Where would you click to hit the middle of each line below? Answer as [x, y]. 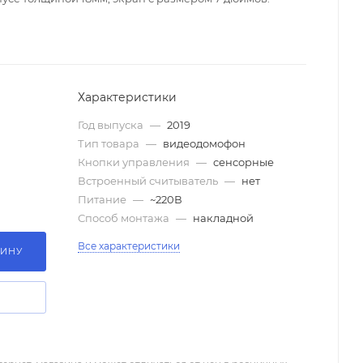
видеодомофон [204, 144]
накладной [223, 218]
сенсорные [243, 162]
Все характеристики [129, 246]
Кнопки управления [135, 162]
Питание [103, 200]
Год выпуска [112, 125]
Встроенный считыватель [149, 181]
